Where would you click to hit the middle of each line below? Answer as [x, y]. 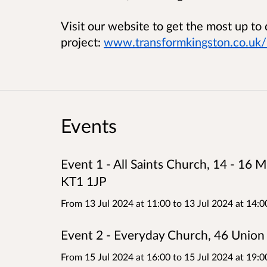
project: [82, 42]
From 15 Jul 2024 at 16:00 [117, 256]
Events [89, 125]
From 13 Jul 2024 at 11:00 [117, 203]
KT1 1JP [84, 181]
